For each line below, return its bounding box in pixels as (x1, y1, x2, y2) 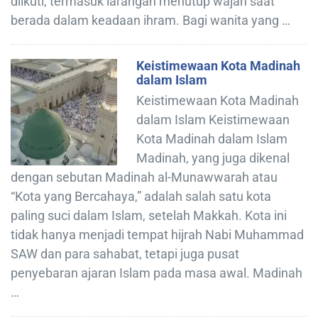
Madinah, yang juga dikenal (136, 150, 290, 165)
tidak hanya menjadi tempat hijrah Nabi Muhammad (11, 226, 304, 242)
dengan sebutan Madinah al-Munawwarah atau (11, 169, 278, 185)
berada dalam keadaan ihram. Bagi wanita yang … (11, 12, 290, 28)
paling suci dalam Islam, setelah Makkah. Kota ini (11, 207, 287, 223)
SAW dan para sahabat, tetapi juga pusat (11, 246, 239, 261)
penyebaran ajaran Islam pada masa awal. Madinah (11, 265, 302, 280)
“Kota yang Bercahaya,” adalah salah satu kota (11, 188, 271, 204)
